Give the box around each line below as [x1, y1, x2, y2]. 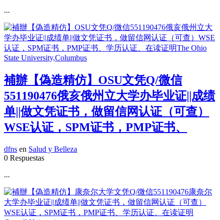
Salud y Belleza [28, 145, 77, 154]
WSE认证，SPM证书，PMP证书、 [4, 121, 187, 134]
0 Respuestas [4, 154, 44, 163]
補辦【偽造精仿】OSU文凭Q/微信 [4, 74, 182, 87]
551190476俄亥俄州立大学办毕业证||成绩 [4, 89, 215, 103]
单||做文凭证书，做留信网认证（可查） [4, 105, 209, 118]
